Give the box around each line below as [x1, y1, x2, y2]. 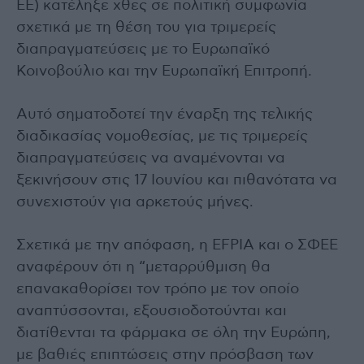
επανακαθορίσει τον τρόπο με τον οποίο [16, 282, 299, 297]
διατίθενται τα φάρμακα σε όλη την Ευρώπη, [16, 326, 331, 341]
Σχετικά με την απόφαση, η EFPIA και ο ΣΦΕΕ [16, 238, 338, 253]
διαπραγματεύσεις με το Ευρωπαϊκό [16, 42, 270, 58]
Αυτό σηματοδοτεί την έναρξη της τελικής [16, 107, 313, 123]
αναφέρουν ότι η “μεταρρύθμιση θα [16, 260, 271, 275]
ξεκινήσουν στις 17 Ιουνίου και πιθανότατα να [16, 173, 337, 188]
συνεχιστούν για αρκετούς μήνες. [16, 195, 253, 210]
